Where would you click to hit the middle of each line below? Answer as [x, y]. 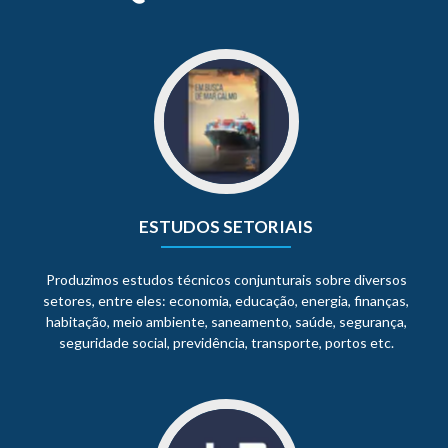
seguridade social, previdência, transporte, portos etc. [226, 343]
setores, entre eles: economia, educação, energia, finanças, [226, 301]
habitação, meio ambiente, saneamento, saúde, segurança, [226, 322]
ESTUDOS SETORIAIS [226, 227]
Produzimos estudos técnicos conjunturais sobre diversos [226, 280]
